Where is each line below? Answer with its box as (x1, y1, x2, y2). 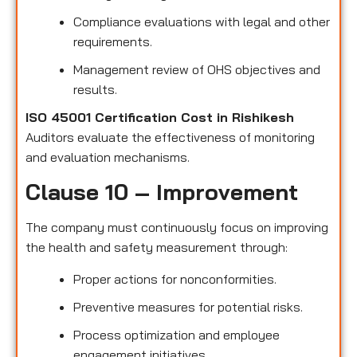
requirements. (73, 33, 152, 49)
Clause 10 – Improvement (25, 178, 298, 206)
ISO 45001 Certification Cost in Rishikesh (25, 108, 294, 125)
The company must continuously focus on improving (25, 219, 328, 236)
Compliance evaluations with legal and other (73, 13, 330, 29)
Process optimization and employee (73, 326, 280, 343)
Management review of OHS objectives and (73, 61, 320, 77)
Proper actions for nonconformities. (73, 270, 277, 287)
